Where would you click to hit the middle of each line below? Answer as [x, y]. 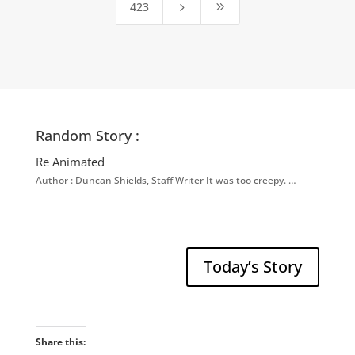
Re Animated [70, 162]
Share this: [60, 342]
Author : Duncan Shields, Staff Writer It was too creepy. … [166, 181]
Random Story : [87, 136]
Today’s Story [253, 267]
